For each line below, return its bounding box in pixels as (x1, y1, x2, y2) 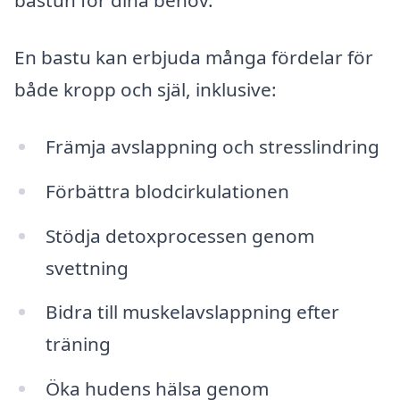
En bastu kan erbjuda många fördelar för (14, 45, 373, 71)
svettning (45, 254, 129, 280)
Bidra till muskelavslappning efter (45, 299, 339, 325)
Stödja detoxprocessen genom (45, 222, 314, 248)
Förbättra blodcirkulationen (45, 178, 289, 204)
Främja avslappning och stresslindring (45, 133, 379, 159)
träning (45, 331, 111, 357)
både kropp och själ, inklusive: (14, 77, 277, 103)
